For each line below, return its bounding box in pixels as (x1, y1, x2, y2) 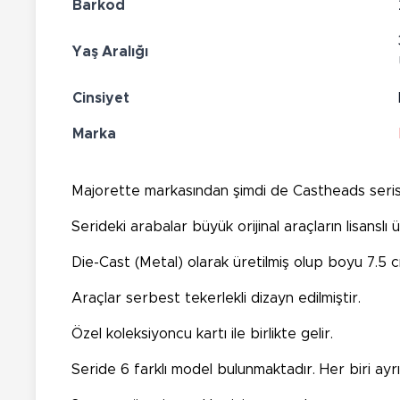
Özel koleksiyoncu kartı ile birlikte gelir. (71, 326, 333, 341)
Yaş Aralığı (72, 44, 148, 59)
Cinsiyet (72, 90, 129, 105)
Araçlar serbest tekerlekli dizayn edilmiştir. (71, 290, 361, 305)
